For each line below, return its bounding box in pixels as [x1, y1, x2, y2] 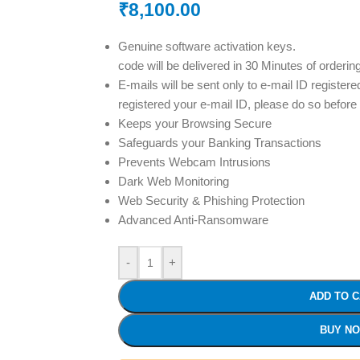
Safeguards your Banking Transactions [117, 135, 321, 149]
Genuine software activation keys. [117, 39, 296, 53]
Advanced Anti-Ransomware [117, 212, 268, 227]
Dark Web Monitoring [117, 174, 229, 188]
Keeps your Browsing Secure [117, 116, 272, 130]
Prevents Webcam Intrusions [117, 154, 271, 169]
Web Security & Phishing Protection [117, 193, 305, 207]
